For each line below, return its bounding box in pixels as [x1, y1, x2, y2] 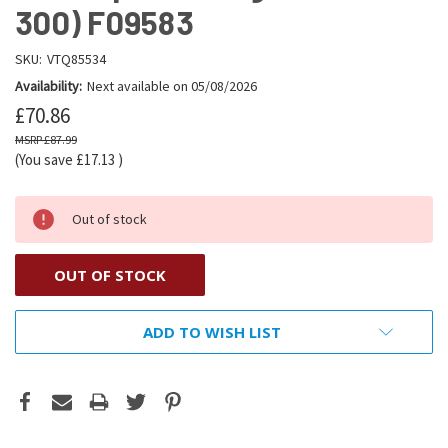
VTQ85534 [46, 49, 106, 68]
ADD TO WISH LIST [143, 321, 281, 342]
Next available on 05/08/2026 [86, 76, 257, 95]
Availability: [15, 76, 82, 95]
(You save [15, 149, 73, 169]
